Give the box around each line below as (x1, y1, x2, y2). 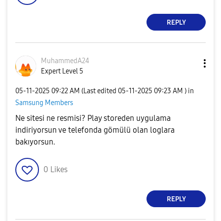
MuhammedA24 (41, 57, 89, 65)
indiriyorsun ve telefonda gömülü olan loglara (15, 125, 175, 135)
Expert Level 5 (41, 67, 83, 75)
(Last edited (81, 86, 118, 95)
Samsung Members (15, 98, 73, 107)
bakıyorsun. (15, 137, 55, 147)
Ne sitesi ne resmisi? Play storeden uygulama (15, 113, 171, 123)
